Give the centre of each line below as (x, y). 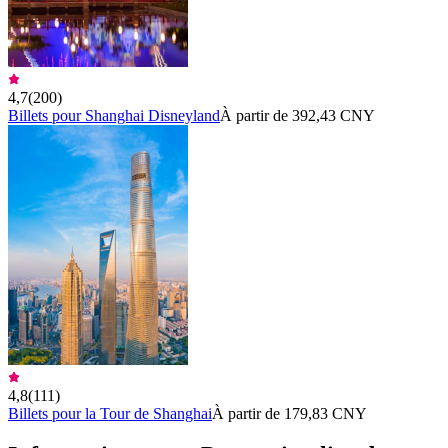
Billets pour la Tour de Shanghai (110, 413)
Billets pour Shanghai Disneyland (114, 115)
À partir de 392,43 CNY (297, 115)
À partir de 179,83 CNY (289, 413)
